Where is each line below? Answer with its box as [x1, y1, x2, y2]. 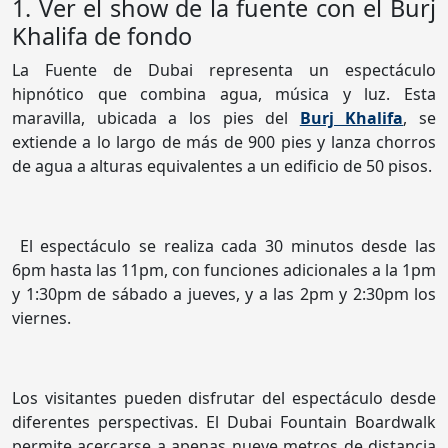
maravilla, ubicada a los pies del [12, 107, 300, 130]
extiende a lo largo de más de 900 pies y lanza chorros [12, 131, 436, 154]
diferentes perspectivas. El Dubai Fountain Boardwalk [12, 411, 436, 434]
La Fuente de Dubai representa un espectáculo [12, 59, 436, 82]
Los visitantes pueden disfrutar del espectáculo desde [12, 387, 436, 410]
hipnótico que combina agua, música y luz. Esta [12, 83, 436, 106]
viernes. [12, 307, 71, 330]
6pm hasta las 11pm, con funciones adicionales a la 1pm [12, 259, 436, 282]
